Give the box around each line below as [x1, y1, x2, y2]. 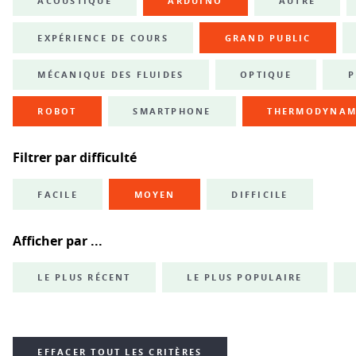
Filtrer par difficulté [13, 149, 137, 167]
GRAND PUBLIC [224, 31, 311, 44]
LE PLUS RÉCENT [37, 271, 131, 284]
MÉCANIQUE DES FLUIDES [37, 68, 184, 81]
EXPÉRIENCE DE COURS [37, 31, 168, 44]
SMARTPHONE [133, 105, 211, 118]
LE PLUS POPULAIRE [187, 271, 303, 284]
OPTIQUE [240, 68, 292, 81]
